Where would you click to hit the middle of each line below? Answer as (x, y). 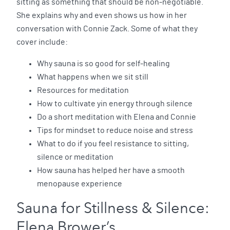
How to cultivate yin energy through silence (116, 103)
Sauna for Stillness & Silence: (113, 208)
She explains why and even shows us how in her (102, 15)
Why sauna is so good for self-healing (104, 63)
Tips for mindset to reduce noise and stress (116, 130)
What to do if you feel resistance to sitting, (113, 143)
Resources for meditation (84, 90)
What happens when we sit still (93, 77)
